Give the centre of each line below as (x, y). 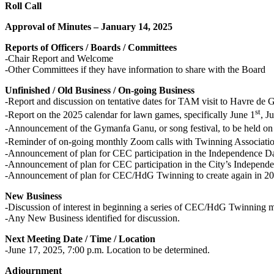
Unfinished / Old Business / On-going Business (100, 90)
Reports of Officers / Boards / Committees (91, 47)
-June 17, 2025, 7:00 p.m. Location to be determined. (107, 250)
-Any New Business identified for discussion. (92, 218)
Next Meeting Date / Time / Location (80, 239)
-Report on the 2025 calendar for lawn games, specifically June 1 (130, 114)
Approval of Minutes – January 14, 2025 (89, 26)
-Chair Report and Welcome (59, 58)
